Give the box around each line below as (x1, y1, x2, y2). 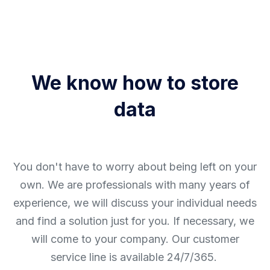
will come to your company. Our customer (31, 232, 239, 245)
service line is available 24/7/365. (50, 250, 220, 263)
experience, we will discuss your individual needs (13, 196, 257, 209)
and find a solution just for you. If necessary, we (16, 214, 254, 227)
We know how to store (31, 71, 239, 95)
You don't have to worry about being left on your (13, 160, 257, 173)
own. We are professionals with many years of (20, 178, 250, 191)
